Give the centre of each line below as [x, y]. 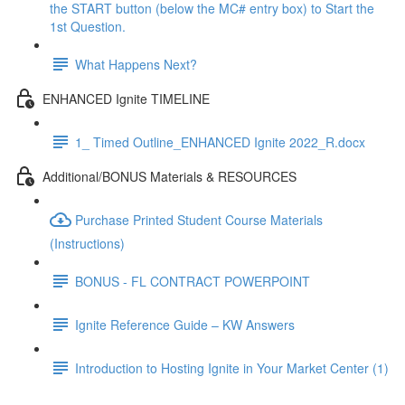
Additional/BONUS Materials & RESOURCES [170, 176]
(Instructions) [87, 243]
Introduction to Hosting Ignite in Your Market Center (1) [232, 367]
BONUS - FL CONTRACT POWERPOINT [193, 281]
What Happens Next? [136, 64]
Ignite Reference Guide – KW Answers [185, 324]
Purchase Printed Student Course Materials [199, 219]
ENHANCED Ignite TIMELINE [126, 98]
